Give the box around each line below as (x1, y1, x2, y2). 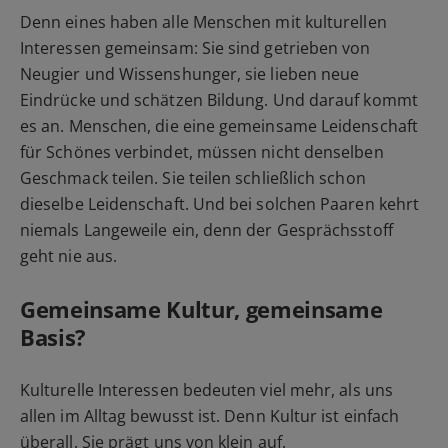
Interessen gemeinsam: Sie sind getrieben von (20, 37, 371, 60)
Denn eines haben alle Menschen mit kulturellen (20, 11, 387, 34)
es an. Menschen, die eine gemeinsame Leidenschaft (20, 115, 418, 138)
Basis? (20, 322, 87, 353)
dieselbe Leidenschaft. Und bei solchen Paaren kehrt (20, 193, 420, 216)
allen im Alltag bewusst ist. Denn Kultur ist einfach (20, 405, 400, 428)
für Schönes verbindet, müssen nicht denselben (20, 141, 384, 164)
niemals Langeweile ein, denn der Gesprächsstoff (20, 219, 393, 242)
